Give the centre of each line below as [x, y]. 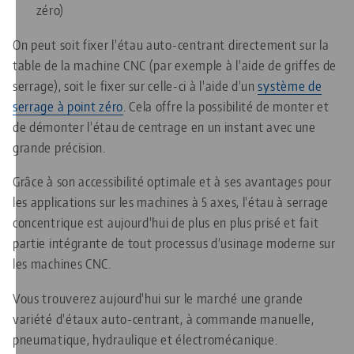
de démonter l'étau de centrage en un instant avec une [164, 126]
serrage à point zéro [68, 105]
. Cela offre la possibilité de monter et [226, 105]
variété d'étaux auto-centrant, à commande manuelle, [164, 318]
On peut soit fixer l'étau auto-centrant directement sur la [171, 44]
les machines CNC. [62, 264]
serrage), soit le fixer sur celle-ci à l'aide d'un [136, 85]
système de [290, 85]
